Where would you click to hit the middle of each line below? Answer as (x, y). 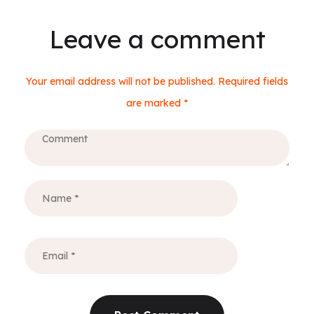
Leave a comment (157, 39)
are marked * (157, 103)
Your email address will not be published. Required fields (157, 82)
